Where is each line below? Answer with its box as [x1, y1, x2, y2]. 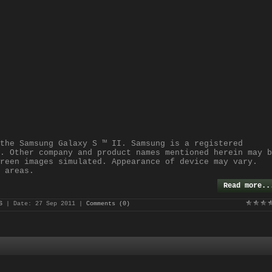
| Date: [2, 200, 35, 207]
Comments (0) [86, 200, 130, 207]
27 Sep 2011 [35, 200, 75, 207]
